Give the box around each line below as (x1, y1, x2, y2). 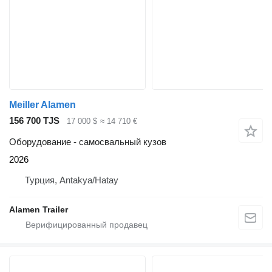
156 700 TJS (9, 115, 59, 126)
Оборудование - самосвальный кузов (9, 136, 166, 147)
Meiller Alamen (9, 100, 76, 110)
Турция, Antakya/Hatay (25, 174, 118, 185)
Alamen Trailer (9, 204, 68, 214)
